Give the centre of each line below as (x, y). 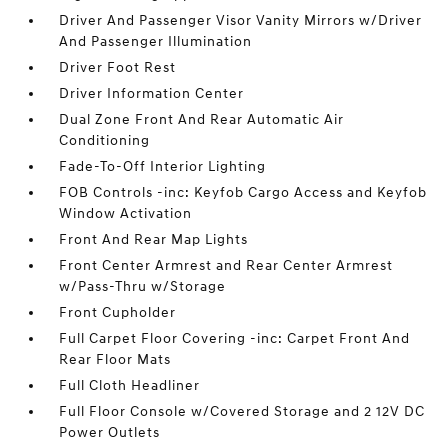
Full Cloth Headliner (130, 386)
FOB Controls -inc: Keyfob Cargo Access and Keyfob (243, 193)
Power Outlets (110, 433)
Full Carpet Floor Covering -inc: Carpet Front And (235, 339)
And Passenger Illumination (156, 42)
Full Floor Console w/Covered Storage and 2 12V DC (242, 412)
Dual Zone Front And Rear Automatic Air (202, 120)
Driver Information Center (152, 94)
